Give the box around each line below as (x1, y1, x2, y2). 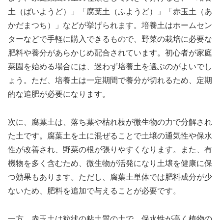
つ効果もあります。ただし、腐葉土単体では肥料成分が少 (8, 172, 212, 181)
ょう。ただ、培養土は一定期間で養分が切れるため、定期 (8, 76, 212, 84)
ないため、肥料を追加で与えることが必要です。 (8, 186, 181, 195)
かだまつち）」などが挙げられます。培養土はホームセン (8, 21, 212, 29)
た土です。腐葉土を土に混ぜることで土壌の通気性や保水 (8, 131, 212, 140)
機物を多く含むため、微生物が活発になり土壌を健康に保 (8, 159, 212, 167)
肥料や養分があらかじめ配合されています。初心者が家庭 (8, 48, 212, 57)
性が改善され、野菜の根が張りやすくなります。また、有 (8, 145, 212, 154)
